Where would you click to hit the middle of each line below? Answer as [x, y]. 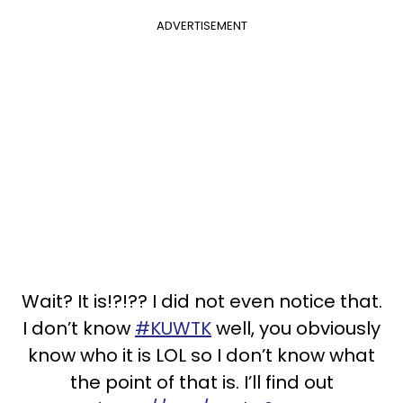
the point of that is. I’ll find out [201, 382]
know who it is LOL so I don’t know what [201, 355]
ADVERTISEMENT [201, 25]
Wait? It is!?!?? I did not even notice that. [201, 301]
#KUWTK [173, 328]
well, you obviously [296, 328]
